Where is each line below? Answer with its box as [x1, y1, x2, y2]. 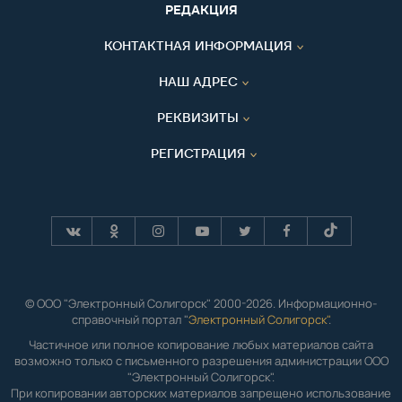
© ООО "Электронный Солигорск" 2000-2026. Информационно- [25, 294, 377, 311]
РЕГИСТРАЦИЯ [150, 144, 246, 162]
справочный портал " [71, 310, 188, 328]
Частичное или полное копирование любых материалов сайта [29, 336, 373, 353]
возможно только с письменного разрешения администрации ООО [13, 352, 389, 369]
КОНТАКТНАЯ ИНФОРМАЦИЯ [103, 37, 293, 54]
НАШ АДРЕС [158, 73, 238, 90]
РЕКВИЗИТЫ [157, 109, 239, 126]
